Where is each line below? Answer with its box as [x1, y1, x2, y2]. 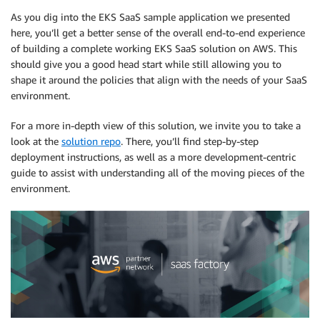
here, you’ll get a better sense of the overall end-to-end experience [11, 26, 305, 39]
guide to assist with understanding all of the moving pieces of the [11, 166, 304, 179]
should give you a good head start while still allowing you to [11, 58, 281, 71]
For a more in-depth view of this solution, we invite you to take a [11, 119, 301, 132]
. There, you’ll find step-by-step [121, 135, 259, 148]
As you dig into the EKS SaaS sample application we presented [11, 11, 290, 24]
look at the [11, 135, 61, 148]
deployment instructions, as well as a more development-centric [11, 151, 296, 164]
